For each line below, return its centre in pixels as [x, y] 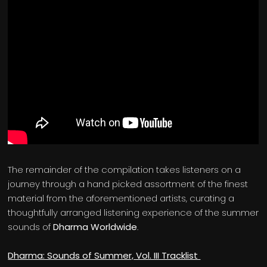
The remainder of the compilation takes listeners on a [125, 170]
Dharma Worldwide [95, 227]
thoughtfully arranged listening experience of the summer [133, 213]
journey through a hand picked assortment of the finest [128, 184]
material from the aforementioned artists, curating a [121, 198]
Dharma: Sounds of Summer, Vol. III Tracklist [104, 256]
